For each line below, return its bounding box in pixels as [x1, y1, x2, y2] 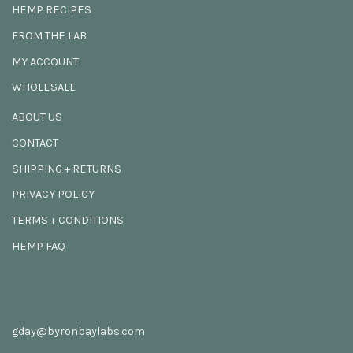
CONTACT [12, 136, 58, 150]
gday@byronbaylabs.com [12, 324, 145, 338]
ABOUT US [12, 110, 62, 124]
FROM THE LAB [12, 28, 87, 43]
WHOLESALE [12, 80, 76, 95]
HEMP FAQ [12, 239, 65, 253]
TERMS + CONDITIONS [12, 214, 124, 228]
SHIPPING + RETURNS [12, 162, 121, 176]
